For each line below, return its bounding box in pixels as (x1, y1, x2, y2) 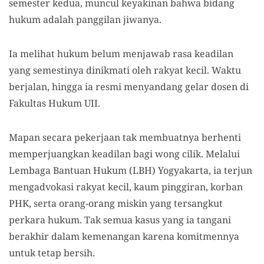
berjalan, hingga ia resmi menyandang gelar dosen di (9, 80, 249, 93)
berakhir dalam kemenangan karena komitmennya (9, 230, 239, 243)
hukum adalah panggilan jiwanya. (9, 13, 161, 26)
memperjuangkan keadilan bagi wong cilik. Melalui (9, 147, 240, 160)
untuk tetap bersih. (9, 246, 95, 259)
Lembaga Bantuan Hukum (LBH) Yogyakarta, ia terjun (9, 164, 252, 177)
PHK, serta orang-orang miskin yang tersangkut (9, 197, 223, 210)
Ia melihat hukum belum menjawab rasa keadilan (9, 47, 233, 60)
